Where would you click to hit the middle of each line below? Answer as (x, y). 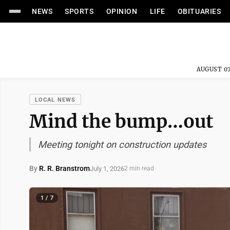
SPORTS (79, 11)
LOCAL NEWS (55, 100)
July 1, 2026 (107, 168)
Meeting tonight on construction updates (122, 145)
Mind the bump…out (121, 121)
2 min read (139, 168)
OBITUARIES (199, 11)
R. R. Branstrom (64, 168)
